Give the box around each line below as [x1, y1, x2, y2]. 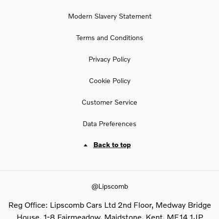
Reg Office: [8, 199, 48, 209]
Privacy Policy [88, 55, 131, 64]
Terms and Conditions [76, 33, 143, 42]
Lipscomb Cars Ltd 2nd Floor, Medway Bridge [47, 199, 211, 209]
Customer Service [82, 98, 137, 107]
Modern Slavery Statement [67, 12, 152, 21]
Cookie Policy [88, 76, 131, 85]
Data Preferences [83, 119, 136, 128]
